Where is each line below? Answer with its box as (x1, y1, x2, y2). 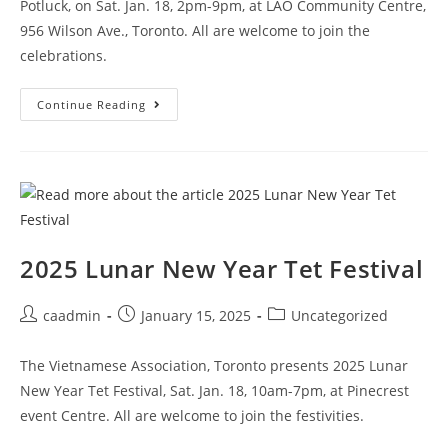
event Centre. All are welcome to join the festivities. (20, 406, 364, 426)
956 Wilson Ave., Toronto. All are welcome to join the (20, 21, 370, 41)
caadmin (43, 306, 101, 326)
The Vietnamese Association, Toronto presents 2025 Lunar (20, 356, 408, 376)
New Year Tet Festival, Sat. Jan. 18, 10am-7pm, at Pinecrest (20, 381, 409, 401)
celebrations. (20, 46, 107, 66)
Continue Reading (37, 97, 146, 113)
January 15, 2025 (141, 306, 251, 326)
